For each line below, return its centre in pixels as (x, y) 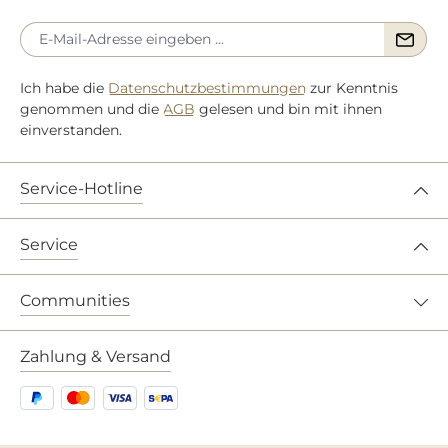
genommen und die (91, 109)
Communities (75, 301)
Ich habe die (64, 88)
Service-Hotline (81, 189)
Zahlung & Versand (95, 357)
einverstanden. (71, 130)
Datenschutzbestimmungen (207, 88)
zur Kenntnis (352, 88)
